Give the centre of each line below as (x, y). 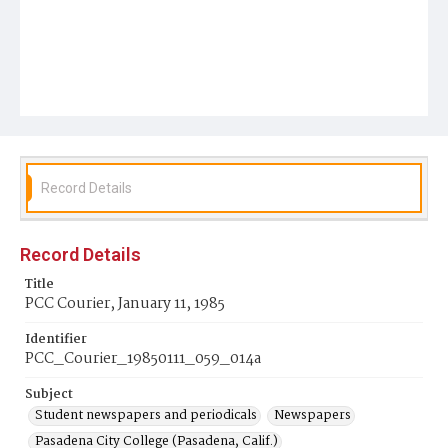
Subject (49, 394)
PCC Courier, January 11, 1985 (125, 304)
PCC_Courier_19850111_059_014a (143, 359)
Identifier (56, 339)
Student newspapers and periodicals (146, 415)
